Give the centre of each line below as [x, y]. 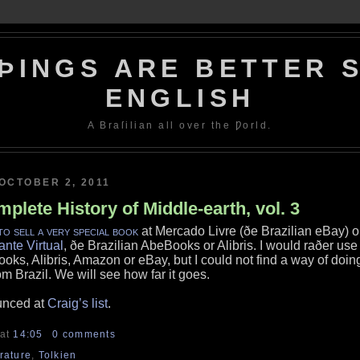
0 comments [84, 335]
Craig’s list [77, 303]
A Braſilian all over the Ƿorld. [180, 125]
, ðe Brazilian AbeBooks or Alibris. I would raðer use [210, 245]
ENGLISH [180, 98]
